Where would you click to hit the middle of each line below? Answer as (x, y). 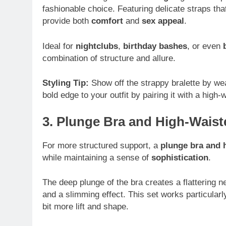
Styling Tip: (66, 83)
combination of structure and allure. (109, 58)
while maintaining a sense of (97, 157)
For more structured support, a (101, 145)
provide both (67, 21)
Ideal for (59, 46)
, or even (205, 46)
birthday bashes (155, 46)
